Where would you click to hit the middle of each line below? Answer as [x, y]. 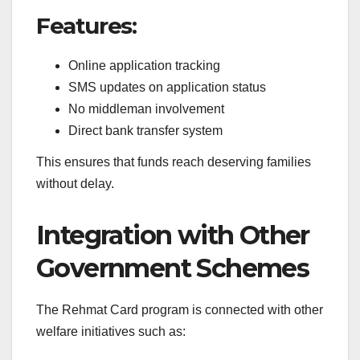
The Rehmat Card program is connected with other [180, 310]
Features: [86, 25]
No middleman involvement [146, 108]
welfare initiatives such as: [111, 332]
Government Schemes [173, 268]
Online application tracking [144, 65]
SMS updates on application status [167, 87]
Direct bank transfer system [145, 130]
